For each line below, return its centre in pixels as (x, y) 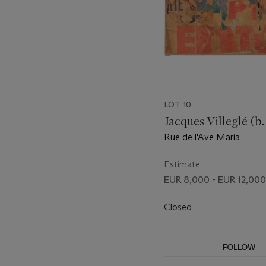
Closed (179, 207)
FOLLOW (239, 247)
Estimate (182, 164)
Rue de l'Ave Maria (202, 137)
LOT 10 (178, 104)
